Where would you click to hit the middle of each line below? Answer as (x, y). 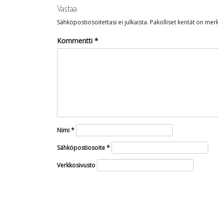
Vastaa (67, 8)
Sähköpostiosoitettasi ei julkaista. (103, 22)
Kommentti (76, 41)
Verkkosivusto (76, 165)
